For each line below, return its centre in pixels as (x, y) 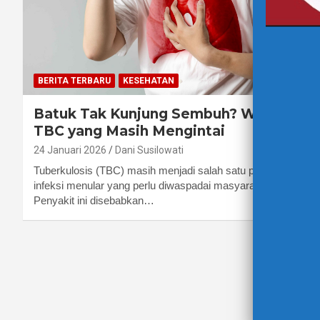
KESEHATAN (149, 81)
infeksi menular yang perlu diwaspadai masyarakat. (153, 186)
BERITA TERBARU (74, 81)
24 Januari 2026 (70, 150)
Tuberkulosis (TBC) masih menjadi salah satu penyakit (161, 171)
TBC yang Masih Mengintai (129, 131)
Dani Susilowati (149, 150)
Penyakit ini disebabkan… (94, 201)
